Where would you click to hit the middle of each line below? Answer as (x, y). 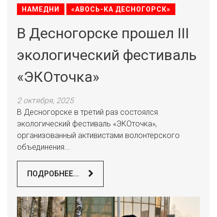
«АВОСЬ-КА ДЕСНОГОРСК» (121, 9)
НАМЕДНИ (41, 9)
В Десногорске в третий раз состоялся (87, 112)
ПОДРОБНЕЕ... (54, 174)
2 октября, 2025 (45, 101)
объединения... (44, 147)
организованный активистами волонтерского (98, 135)
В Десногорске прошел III (103, 33)
